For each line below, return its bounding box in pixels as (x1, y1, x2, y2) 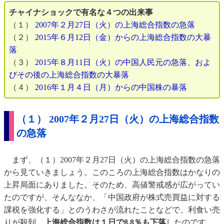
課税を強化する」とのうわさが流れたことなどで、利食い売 (4, 205, 220, 214)
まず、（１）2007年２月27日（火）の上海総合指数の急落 (4, 155, 220, 164)
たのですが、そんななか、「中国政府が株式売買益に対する (4, 193, 220, 202)
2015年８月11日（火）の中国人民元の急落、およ (35, 58, 211, 67)
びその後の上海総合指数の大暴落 (9, 70, 129, 79)
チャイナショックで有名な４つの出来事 (9, 8, 153, 17)
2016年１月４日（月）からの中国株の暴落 (35, 83, 187, 92)
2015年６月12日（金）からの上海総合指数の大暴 (35, 33, 211, 42)
